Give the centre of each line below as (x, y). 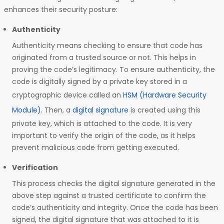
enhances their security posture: (62, 9)
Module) (26, 110)
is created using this (164, 110)
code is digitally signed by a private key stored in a (99, 81)
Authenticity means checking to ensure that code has (107, 45)
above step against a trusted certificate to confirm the (109, 195)
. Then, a (57, 110)
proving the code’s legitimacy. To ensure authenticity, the (113, 69)
